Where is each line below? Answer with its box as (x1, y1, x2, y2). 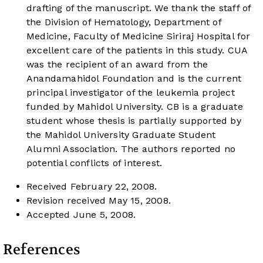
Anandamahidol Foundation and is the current (26, 73, 242, 85)
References (3, 241, 80, 259)
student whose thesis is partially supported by (26, 115, 241, 127)
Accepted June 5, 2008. (26, 209, 136, 221)
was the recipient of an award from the (26, 59, 208, 70)
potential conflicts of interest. (26, 157, 163, 169)
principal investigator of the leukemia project (26, 87, 235, 99)
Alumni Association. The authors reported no (26, 143, 236, 155)
